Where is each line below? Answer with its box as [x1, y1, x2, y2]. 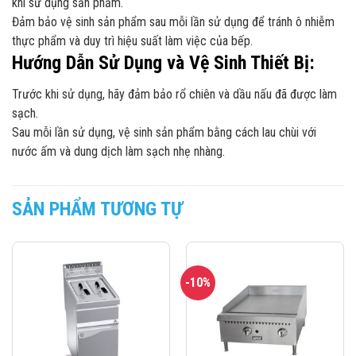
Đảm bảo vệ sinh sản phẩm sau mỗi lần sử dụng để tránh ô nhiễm [12, 14, 335, 29]
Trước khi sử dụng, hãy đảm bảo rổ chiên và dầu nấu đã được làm [12, 86, 337, 102]
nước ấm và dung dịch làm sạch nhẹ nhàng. [12, 143, 225, 159]
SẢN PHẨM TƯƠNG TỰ [12, 197, 183, 220]
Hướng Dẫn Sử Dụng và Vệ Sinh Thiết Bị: [12, 51, 315, 74]
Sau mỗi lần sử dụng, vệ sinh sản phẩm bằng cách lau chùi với [12, 124, 316, 140]
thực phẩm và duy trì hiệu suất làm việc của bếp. [12, 33, 253, 48]
